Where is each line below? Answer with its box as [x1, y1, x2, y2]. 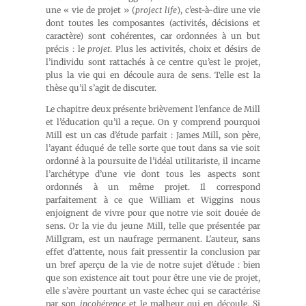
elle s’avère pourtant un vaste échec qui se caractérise [46, 286, 260, 296]
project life [135, 5, 177, 15]
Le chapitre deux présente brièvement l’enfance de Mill [46, 104, 260, 114]
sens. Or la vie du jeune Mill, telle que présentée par [46, 221, 260, 231]
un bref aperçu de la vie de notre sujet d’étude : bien [46, 260, 260, 270]
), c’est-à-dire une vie [176, 5, 260, 15]
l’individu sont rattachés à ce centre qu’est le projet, [46, 57, 260, 67]
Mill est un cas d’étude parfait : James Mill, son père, [46, 130, 260, 140]
